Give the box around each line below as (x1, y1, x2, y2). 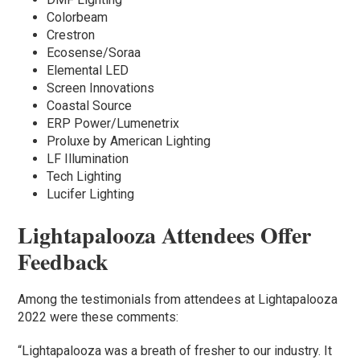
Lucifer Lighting (47, 186, 135, 202)
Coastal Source (47, 98, 133, 114)
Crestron (47, 27, 96, 43)
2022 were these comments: (18, 309, 179, 325)
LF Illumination (47, 151, 129, 167)
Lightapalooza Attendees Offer (18, 219, 312, 252)
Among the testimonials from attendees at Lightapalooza (18, 292, 338, 308)
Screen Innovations (47, 80, 155, 96)
